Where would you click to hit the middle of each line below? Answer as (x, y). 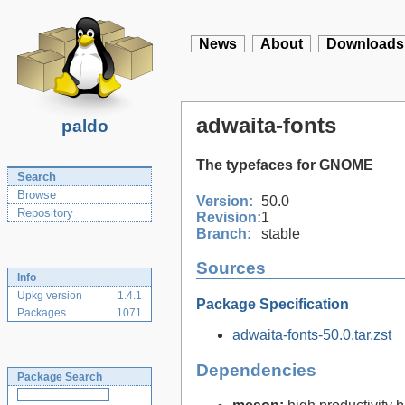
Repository (45, 213)
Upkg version (50, 296)
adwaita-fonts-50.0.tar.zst (312, 334)
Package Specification (273, 304)
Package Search (60, 377)
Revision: (229, 217)
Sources (231, 268)
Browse (37, 195)
